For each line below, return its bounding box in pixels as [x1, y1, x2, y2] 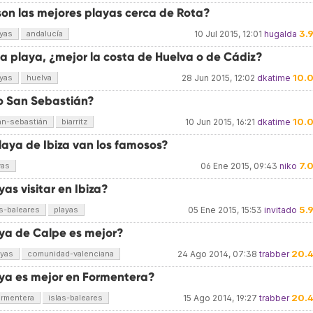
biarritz [61, 117, 87, 126]
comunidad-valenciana [27, 249, 114, 259]
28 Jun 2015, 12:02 [182, 73, 255, 83]
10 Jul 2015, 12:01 [194, 29, 262, 39]
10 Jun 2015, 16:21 [185, 117, 255, 127]
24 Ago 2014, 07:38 [177, 249, 257, 259]
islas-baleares [48, 293, 103, 303]
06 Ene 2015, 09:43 [201, 161, 277, 171]
